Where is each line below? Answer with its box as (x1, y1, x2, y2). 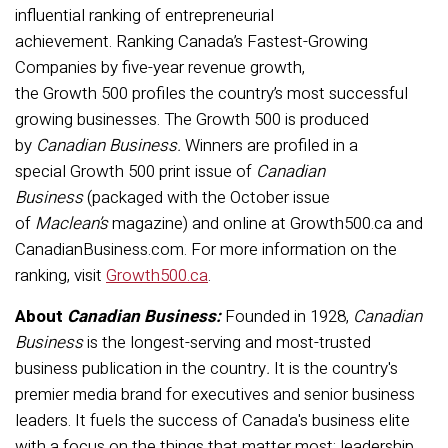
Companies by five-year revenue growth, (15, 55, 305, 80)
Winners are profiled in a (181, 133, 358, 158)
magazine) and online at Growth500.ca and (108, 211, 423, 236)
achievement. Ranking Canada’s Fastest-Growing (15, 29, 368, 54)
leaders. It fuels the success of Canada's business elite (15, 408, 410, 433)
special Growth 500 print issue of (15, 159, 256, 184)
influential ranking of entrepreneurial (15, 3, 274, 28)
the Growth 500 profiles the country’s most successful (15, 81, 408, 106)
